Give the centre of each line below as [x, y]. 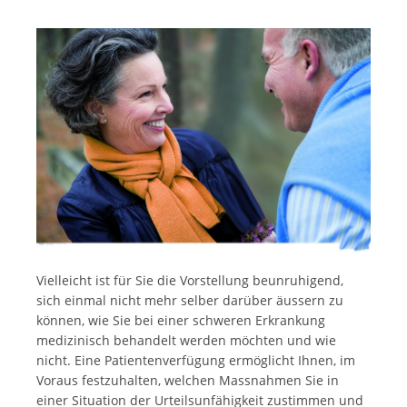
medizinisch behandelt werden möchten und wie [186, 341]
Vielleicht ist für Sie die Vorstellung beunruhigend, [190, 281]
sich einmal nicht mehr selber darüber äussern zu [190, 301]
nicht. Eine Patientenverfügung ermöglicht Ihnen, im [196, 361]
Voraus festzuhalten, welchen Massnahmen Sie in [188, 381]
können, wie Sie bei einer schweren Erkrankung [181, 321]
